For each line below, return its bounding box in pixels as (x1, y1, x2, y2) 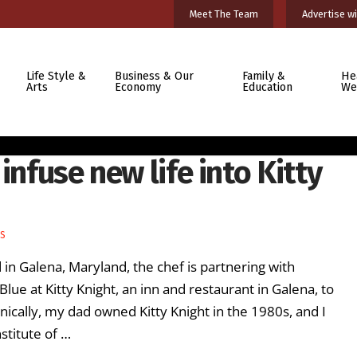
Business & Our (115, 69, 194, 83)
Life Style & (25, 69, 86, 83)
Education (241, 80, 292, 94)
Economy (115, 80, 162, 94)
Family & (241, 69, 285, 83)
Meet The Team (189, 7, 258, 20)
